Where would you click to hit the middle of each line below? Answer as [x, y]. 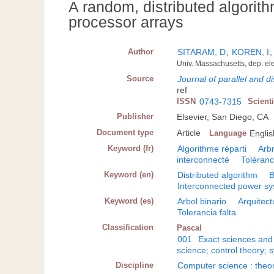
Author [141, 52]
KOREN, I [251, 52]
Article [189, 133]
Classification [128, 228]
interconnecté [203, 160]
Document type [125, 133]
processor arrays [126, 22]
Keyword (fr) [131, 149]
